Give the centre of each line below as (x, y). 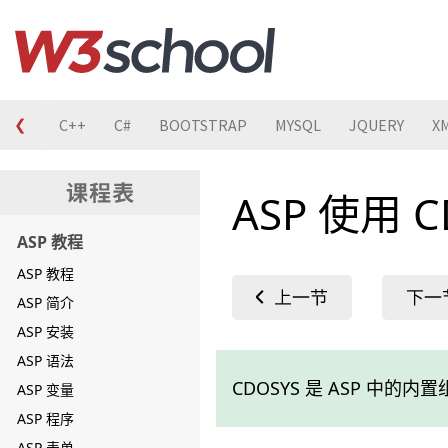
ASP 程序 (45, 418)
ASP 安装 (45, 331)
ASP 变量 (45, 389)
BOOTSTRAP (203, 125)
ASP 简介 (45, 302)
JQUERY (376, 125)
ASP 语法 (45, 360)
